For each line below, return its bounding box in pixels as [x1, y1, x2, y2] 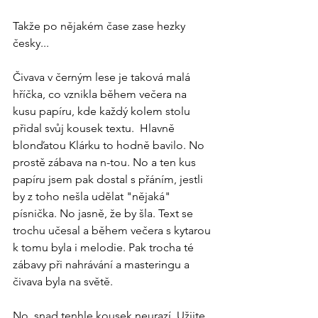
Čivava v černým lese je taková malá [13, 70, 193, 84]
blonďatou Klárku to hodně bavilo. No [13, 138, 207, 152]
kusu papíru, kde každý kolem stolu [13, 104, 193, 118]
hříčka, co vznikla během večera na [13, 87, 190, 101]
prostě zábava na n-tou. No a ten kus [13, 155, 199, 169]
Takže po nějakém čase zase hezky [13, 18, 188, 33]
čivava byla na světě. [13, 274, 119, 288]
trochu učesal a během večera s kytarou [13, 223, 214, 237]
